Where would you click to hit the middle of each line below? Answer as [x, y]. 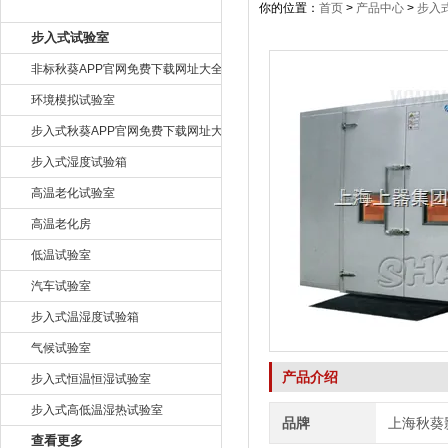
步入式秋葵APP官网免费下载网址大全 [133, 131]
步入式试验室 [70, 37]
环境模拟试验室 [73, 100]
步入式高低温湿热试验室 [97, 410]
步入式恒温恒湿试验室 [91, 379]
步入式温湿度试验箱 [85, 317]
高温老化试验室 [73, 193]
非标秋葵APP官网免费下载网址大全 [127, 69]
